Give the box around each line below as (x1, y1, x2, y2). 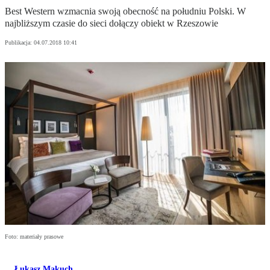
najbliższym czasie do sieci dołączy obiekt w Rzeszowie (5, 18, 218, 29)
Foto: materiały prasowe (5, 233, 63, 240)
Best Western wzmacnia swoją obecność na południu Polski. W (5, 6, 246, 17)
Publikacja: (5, 39, 34, 46)
